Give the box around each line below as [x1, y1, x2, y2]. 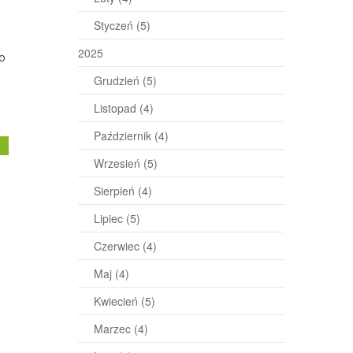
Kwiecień [93, 293, 141, 309]
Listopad [93, 100, 139, 116]
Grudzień [93, 72, 143, 88]
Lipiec [93, 210, 126, 226]
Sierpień [93, 183, 138, 199]
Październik [93, 128, 154, 143]
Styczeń [93, 17, 136, 33]
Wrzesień [93, 155, 143, 171]
